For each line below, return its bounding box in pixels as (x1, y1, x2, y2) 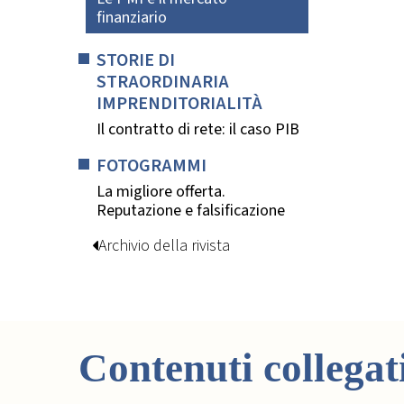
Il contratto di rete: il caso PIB (96, 117, 299, 141)
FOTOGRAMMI (96, 151, 207, 179)
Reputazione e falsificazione (96, 198, 285, 222)
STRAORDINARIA (96, 69, 229, 96)
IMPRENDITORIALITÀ (96, 90, 262, 117)
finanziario (96, 6, 167, 30)
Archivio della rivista (98, 234, 230, 257)
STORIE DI (96, 47, 175, 74)
